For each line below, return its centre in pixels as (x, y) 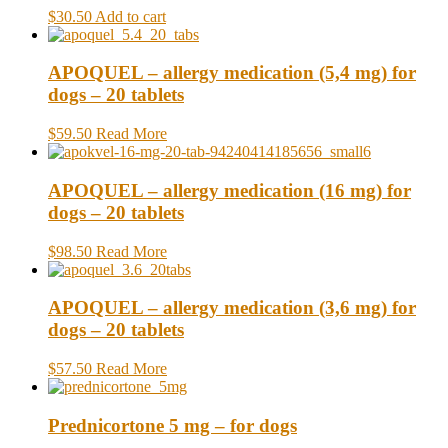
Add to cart (130, 16)
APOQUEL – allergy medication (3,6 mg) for (232, 308)
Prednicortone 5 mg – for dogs (172, 425)
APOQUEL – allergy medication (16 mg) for (229, 190)
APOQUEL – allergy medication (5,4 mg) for (232, 73)
